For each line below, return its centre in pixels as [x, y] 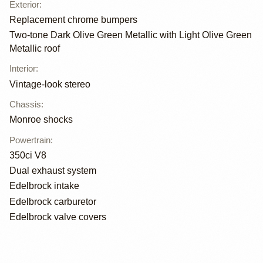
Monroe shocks [41, 120]
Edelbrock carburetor [53, 201]
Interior [23, 69]
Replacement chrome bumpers [73, 20]
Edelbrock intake [44, 186]
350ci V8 [28, 155]
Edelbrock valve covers [58, 217]
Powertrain [30, 140]
